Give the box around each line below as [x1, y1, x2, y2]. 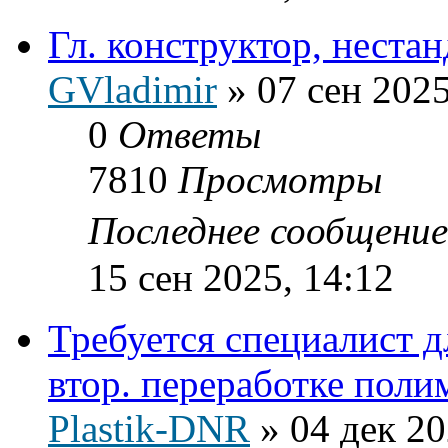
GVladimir [48, 67, 217, 111]
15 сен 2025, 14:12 [88, 255, 394, 299]
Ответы [118, 112, 261, 156]
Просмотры [178, 157, 382, 201]
